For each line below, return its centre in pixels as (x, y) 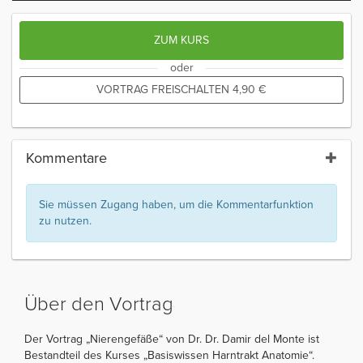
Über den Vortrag (99, 304)
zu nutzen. (65, 220)
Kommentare (66, 158)
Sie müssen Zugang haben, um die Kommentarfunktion (176, 204)
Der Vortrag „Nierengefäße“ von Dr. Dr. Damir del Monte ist (172, 339)
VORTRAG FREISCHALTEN (164, 89)
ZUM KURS (181, 40)
